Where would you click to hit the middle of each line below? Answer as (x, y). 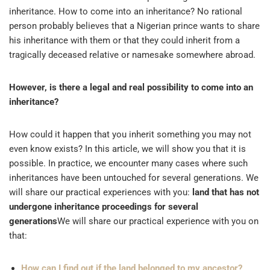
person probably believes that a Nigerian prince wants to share (134, 26)
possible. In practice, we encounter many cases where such (128, 163)
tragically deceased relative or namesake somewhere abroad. (132, 55)
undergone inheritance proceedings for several (104, 206)
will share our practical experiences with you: (101, 192)
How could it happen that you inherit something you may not (130, 134)
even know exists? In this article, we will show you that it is (127, 149)
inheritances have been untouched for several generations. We (134, 177)
